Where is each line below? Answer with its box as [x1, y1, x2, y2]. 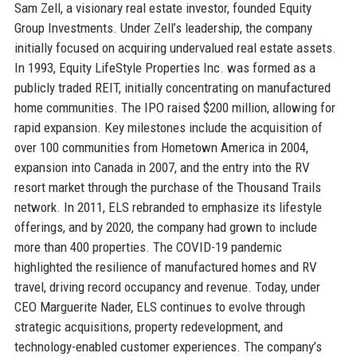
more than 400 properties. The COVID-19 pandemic [14, 238, 282, 255]
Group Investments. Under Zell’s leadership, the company [14, 19, 312, 36]
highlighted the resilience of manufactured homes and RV [14, 258, 317, 275]
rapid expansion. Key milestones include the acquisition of [14, 119, 323, 135]
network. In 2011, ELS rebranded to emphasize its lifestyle [14, 198, 322, 215]
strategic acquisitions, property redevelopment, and [14, 318, 283, 335]
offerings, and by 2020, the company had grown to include [14, 218, 317, 235]
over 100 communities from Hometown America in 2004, [14, 139, 308, 155]
